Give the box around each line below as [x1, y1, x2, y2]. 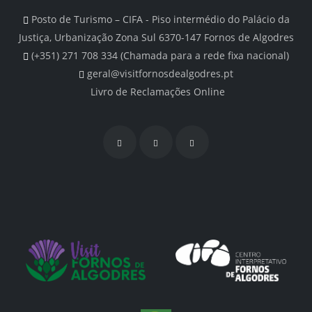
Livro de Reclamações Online [90, 85, 225, 99]
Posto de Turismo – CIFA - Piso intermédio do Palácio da [31, 13, 290, 26]
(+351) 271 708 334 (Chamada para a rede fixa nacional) [31, 49, 289, 63]
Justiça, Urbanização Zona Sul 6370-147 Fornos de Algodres [18, 31, 294, 45]
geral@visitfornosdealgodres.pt [87, 67, 233, 81]
